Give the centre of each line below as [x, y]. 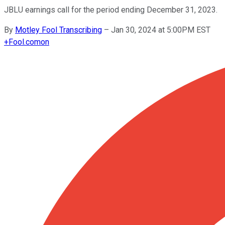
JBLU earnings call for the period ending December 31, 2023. [111, 10]
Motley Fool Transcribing [59, 30]
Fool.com [25, 42]
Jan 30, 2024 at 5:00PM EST [161, 30]
